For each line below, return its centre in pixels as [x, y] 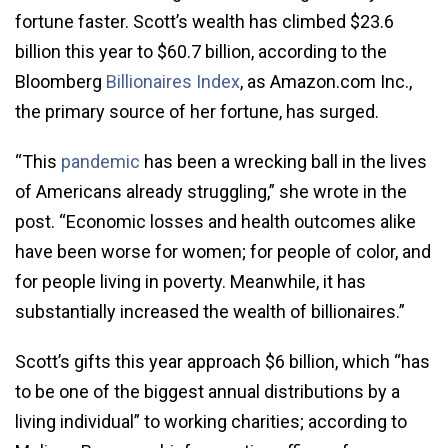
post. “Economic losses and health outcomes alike [215, 221]
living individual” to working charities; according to [211, 421]
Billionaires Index [173, 81]
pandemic [102, 161]
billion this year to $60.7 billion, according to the [201, 51]
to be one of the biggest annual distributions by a [207, 391]
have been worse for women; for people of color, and [223, 251]
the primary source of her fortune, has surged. [197, 111]
